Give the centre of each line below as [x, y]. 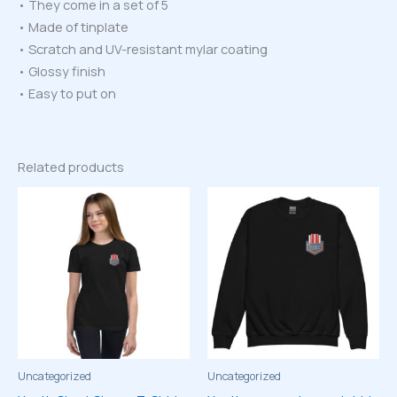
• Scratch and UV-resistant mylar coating [143, 48]
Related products [71, 166]
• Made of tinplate [73, 26]
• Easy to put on [67, 93]
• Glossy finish [62, 70]
